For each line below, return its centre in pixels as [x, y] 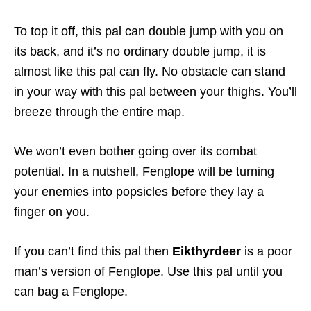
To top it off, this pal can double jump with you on [149, 31]
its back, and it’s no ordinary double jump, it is [140, 51]
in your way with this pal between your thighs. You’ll [155, 91]
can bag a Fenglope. [71, 291]
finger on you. [52, 211]
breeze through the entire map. [99, 111]
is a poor [267, 251]
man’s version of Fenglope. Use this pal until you [148, 271]
